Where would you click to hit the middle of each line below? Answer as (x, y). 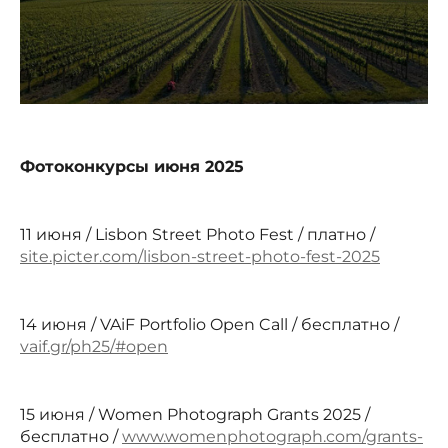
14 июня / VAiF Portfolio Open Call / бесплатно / (209, 324)
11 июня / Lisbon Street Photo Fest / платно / (197, 234)
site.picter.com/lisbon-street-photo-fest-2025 (200, 256)
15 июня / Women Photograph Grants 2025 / (195, 414)
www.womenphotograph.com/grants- (272, 436)
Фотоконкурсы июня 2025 (132, 166)
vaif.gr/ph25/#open (94, 346)
